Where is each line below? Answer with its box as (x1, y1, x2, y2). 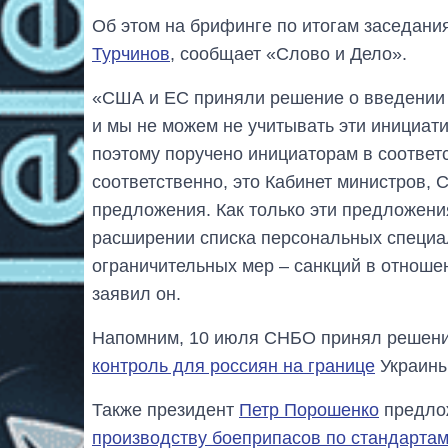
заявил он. (92, 284, 181, 305)
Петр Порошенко (239, 400, 379, 421)
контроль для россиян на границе (92, 356, 375, 377)
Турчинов (92, 44, 170, 65)
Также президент (92, 400, 239, 421)
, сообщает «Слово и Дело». (170, 44, 407, 65)
